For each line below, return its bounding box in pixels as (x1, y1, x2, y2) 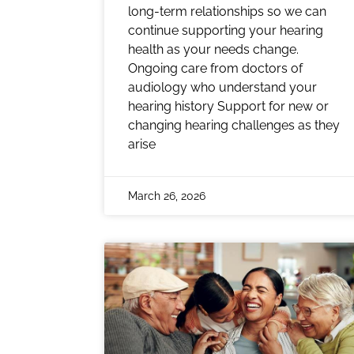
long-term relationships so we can (128, 3, 326, 19)
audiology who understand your (128, 79, 317, 95)
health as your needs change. (128, 41, 299, 57)
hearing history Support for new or (128, 98, 329, 114)
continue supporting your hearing (128, 22, 323, 38)
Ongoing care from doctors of (128, 60, 303, 76)
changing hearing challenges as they (128, 117, 340, 133)
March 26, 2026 (128, 189, 205, 202)
